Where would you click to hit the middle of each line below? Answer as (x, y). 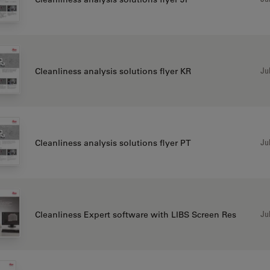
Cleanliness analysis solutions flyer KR (113, 71)
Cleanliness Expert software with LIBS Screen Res (135, 214)
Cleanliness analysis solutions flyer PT (113, 143)
